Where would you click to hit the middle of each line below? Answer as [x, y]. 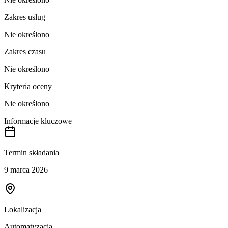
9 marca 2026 [26, 169]
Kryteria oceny [28, 86]
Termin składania [32, 152]
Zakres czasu [25, 51]
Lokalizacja [23, 209]
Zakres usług [25, 17]
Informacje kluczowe [38, 121]
